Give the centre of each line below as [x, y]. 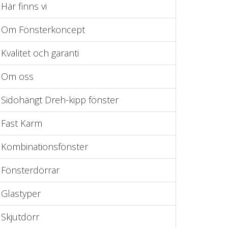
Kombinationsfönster [45, 147]
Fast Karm [22, 123]
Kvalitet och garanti [40, 53]
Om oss [17, 76]
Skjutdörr [20, 217]
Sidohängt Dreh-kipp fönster [60, 100]
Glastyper [21, 193]
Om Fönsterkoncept [43, 30]
